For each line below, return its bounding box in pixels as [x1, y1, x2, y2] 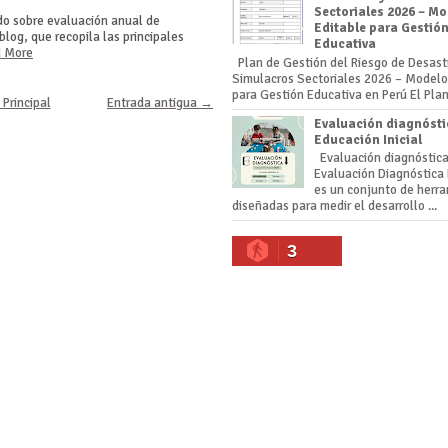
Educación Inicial [314, 131, 423, 148]
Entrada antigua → [107, 95, 213, 112]
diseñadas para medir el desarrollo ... [232, 198, 437, 215]
